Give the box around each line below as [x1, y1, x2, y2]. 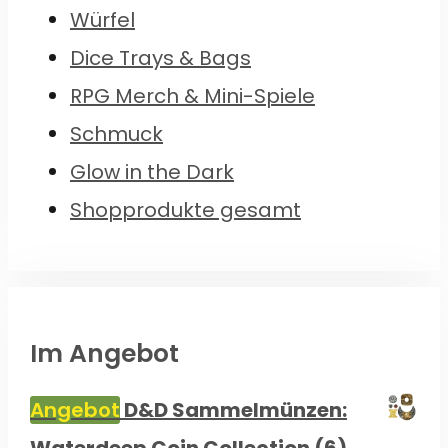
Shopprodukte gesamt [70, 195, 301, 224]
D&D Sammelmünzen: [124, 395, 347, 424]
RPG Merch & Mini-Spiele [70, 81, 315, 110]
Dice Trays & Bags [70, 43, 251, 72]
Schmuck [70, 119, 163, 148]
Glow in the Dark [70, 157, 234, 186]
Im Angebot [30, 335, 179, 371]
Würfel [70, 5, 135, 34]
